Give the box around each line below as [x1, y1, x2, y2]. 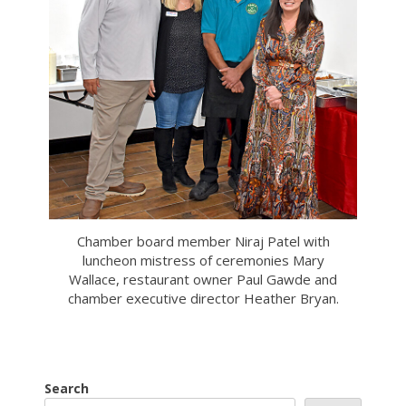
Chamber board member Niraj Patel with [76, 231, 330, 250]
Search [44, 380, 89, 398]
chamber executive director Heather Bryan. [67, 288, 339, 307]
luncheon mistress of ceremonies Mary [82, 250, 324, 269]
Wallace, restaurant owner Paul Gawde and [69, 269, 337, 288]
